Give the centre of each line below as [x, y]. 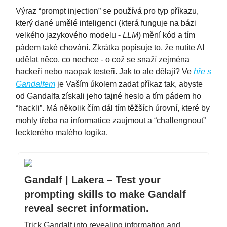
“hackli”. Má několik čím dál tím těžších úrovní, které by [113, 108]
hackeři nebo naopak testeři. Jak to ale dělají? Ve [105, 71]
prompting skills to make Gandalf [105, 194]
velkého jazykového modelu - [69, 35]
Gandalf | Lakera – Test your [92, 180]
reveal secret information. [87, 208]
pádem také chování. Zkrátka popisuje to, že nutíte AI [110, 47]
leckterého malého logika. [62, 132]
